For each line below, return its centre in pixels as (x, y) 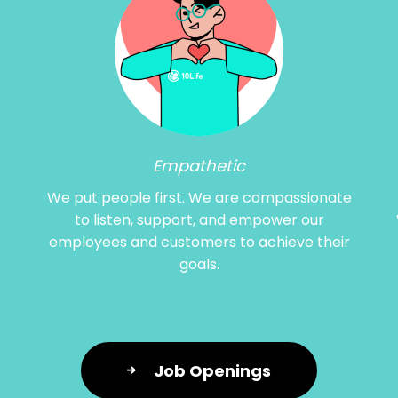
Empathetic (199, 166)
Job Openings (212, 370)
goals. (199, 264)
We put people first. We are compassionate (199, 198)
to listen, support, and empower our (199, 220)
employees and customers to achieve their (199, 242)
